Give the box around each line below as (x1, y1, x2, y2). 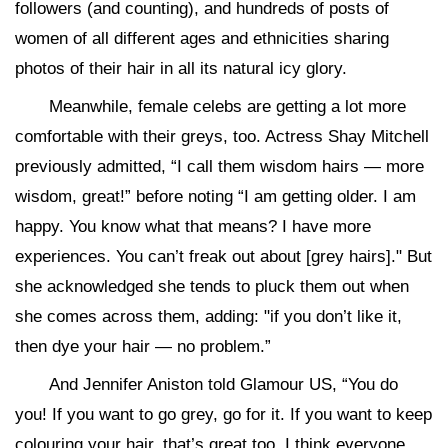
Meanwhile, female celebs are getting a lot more (49, 97, 406, 116)
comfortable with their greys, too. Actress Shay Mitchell (15, 127, 429, 146)
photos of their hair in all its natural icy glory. (15, 59, 347, 78)
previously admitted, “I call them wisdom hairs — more (15, 157, 424, 176)
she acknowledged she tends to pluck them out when (15, 277, 409, 296)
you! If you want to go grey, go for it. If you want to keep (15, 405, 432, 424)
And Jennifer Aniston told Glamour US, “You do (49, 375, 398, 394)
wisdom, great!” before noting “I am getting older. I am (15, 187, 416, 206)
